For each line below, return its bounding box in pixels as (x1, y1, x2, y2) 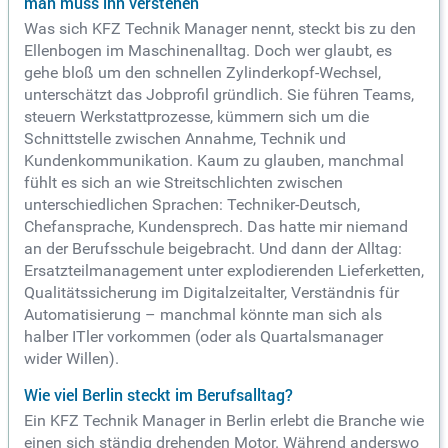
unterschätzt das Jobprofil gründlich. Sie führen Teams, (24, 85, 414, 105)
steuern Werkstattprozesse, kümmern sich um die (24, 107, 369, 127)
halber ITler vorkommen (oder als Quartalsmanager (24, 327, 383, 347)
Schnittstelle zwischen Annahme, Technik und (24, 129, 346, 149)
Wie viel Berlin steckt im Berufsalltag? (24, 384, 293, 407)
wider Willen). (24, 349, 119, 369)
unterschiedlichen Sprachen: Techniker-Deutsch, (24, 195, 360, 215)
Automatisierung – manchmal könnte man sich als (24, 305, 382, 325)
